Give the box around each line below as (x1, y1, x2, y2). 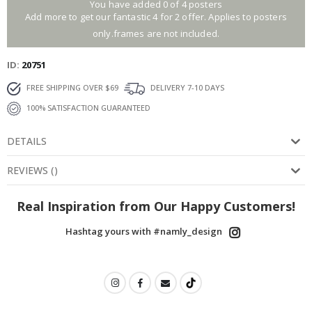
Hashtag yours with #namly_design (65, 225, 222, 238)
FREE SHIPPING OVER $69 (24, 82, 118, 93)
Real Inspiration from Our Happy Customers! (17, 198, 295, 215)
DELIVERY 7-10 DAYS (148, 82, 224, 93)
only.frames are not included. (92, 27, 220, 40)
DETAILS (7, 134, 47, 148)
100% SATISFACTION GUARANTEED (24, 102, 150, 114)
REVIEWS (7, 164, 48, 178)
